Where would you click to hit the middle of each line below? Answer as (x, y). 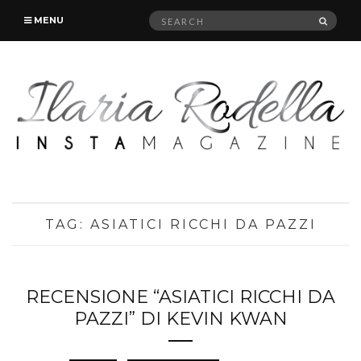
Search (166, 18)
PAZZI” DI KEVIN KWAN (180, 318)
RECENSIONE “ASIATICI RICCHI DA (180, 297)
